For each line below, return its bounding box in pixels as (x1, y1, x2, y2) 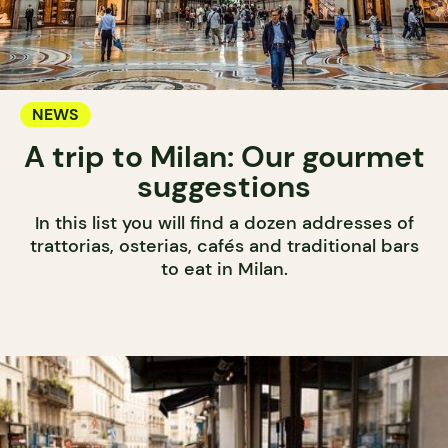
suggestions (137, 166, 311, 206)
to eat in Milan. (160, 256, 288, 281)
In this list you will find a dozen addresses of (34, 210, 414, 235)
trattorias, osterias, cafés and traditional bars (29, 233, 419, 258)
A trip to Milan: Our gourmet (23, 136, 425, 176)
